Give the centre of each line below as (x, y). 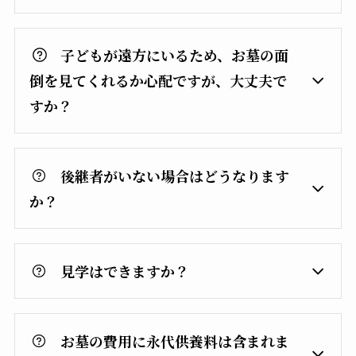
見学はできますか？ (125, 271)
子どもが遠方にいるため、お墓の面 (175, 55)
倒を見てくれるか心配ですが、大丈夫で (158, 81)
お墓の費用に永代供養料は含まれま (175, 341)
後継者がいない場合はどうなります (175, 176)
